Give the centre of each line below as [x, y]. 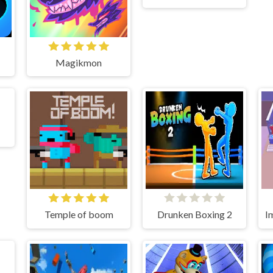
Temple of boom [79, 214]
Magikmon [79, 62]
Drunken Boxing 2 [194, 214]
